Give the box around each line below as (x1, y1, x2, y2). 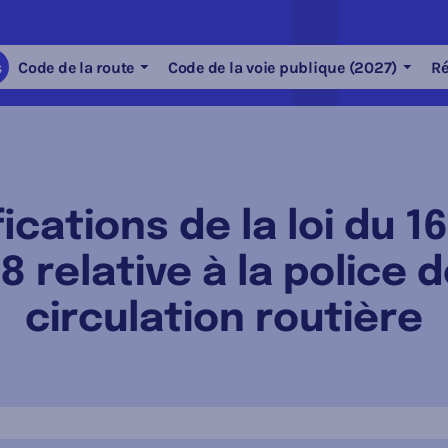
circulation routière (25, 299, 423, 341)
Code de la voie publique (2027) (167, 57, 397, 77)
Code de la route (18, 57, 134, 77)
